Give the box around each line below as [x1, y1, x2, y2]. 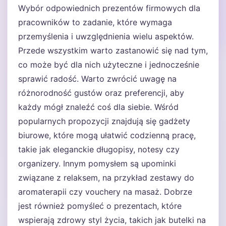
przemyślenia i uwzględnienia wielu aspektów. [18, 31, 194, 41]
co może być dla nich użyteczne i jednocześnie [18, 60, 199, 70]
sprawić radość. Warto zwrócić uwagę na [18, 74, 177, 84]
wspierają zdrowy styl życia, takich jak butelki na [18, 215, 206, 225]
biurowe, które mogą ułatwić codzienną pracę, [18, 130, 196, 140]
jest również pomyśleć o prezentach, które [18, 201, 182, 211]
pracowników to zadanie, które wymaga [18, 17, 172, 27]
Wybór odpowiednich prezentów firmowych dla [18, 3, 200, 13]
